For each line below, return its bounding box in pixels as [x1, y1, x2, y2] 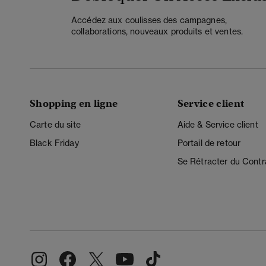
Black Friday [30, 138, 79, 149]
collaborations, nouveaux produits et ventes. [71, 26, 243, 37]
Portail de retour [177, 138, 241, 149]
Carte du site [30, 119, 81, 131]
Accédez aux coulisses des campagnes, [71, 14, 227, 26]
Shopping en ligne [30, 97, 118, 110]
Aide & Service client [177, 119, 258, 131]
